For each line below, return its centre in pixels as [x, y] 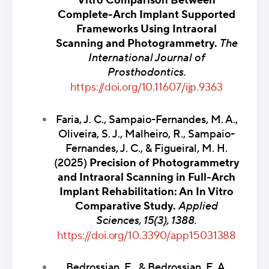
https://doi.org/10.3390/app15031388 [147, 235]
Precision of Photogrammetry [164, 163]
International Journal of [147, 58]
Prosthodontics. [147, 72]
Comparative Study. [127, 206]
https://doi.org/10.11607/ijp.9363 [147, 87]
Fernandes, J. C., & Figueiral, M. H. [147, 148]
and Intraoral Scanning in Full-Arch [147, 177]
